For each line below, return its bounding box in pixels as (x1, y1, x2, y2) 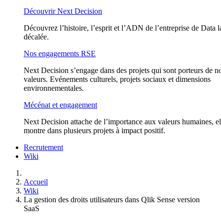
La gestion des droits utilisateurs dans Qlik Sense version (24, 195, 200, 204)
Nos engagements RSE (24, 49, 96, 58)
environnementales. (24, 84, 84, 92)
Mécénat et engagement (24, 101, 97, 109)
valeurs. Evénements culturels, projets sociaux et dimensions (24, 75, 211, 83)
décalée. (24, 33, 49, 41)
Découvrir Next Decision (24, 7, 102, 15)
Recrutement (24, 143, 63, 151)
